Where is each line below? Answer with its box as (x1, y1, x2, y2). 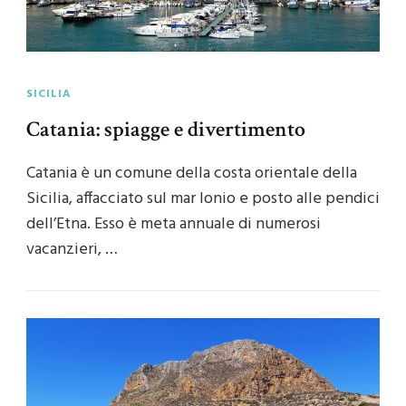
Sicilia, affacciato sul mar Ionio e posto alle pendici (26, 186, 380, 213)
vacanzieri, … (26, 237, 118, 264)
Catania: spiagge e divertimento (26, 115, 305, 144)
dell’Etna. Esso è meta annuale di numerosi (26, 211, 321, 238)
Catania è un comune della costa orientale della (26, 160, 357, 188)
